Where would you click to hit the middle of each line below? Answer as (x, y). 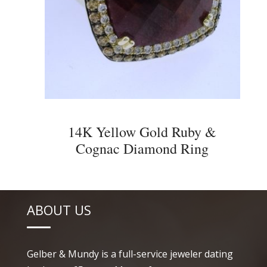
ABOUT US (59, 209)
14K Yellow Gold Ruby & (142, 132)
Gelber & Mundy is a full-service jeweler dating (130, 254)
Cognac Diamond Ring (142, 149)
